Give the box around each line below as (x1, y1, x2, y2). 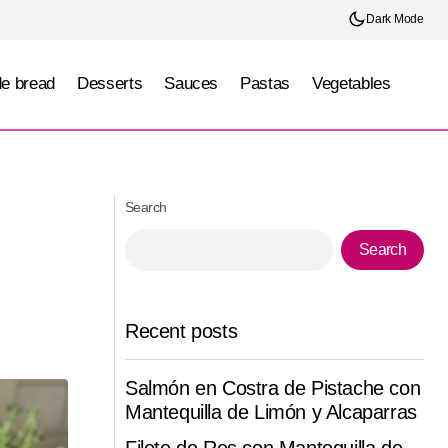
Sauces (164, 74, 219, 94)
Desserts (76, 74, 143, 94)
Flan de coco (163, 154, 231, 169)
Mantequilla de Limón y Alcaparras (125, 401, 417, 424)
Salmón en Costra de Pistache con (125, 377, 421, 400)
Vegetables (312, 74, 391, 94)
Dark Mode (366, 12, 424, 26)
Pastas (240, 74, 291, 94)
